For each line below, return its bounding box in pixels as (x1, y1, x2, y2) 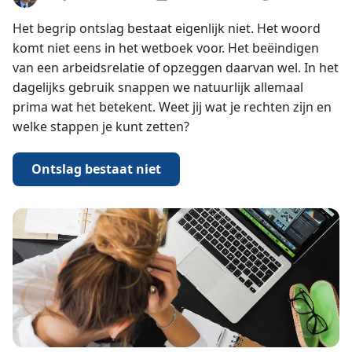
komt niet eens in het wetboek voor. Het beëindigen (12, 39, 319, 57)
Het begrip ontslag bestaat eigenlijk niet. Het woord (12, 20, 321, 38)
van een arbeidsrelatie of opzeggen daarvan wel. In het (12, 59, 339, 77)
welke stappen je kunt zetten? (12, 118, 189, 136)
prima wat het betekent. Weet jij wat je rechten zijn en (12, 98, 332, 116)
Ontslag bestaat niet (31, 159, 161, 178)
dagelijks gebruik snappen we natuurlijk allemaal (12, 79, 303, 97)
